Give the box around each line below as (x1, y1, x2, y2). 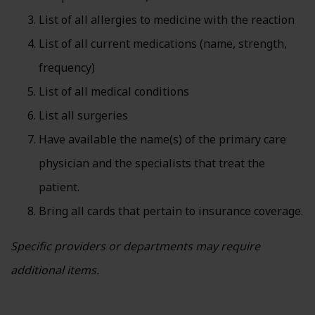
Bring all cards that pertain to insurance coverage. (39, 203, 303, 219)
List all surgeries (39, 108, 128, 123)
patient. (39, 179, 79, 195)
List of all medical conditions (39, 84, 189, 99)
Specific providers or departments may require (11, 238, 260, 254)
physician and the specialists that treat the (39, 155, 265, 171)
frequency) (39, 60, 95, 75)
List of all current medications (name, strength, (39, 36, 287, 51)
